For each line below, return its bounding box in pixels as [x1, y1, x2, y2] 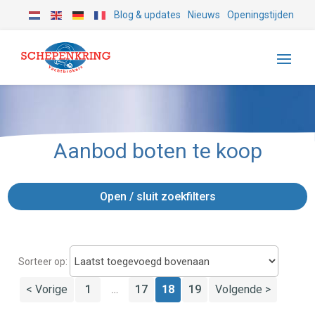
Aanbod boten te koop [53, 139, 262, 164]
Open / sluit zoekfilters [99, 190, 216, 204]
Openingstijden [226, 9, 294, 20]
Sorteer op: [18, 255, 68, 267]
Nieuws [187, 9, 220, 20]
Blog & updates [113, 9, 181, 20]
